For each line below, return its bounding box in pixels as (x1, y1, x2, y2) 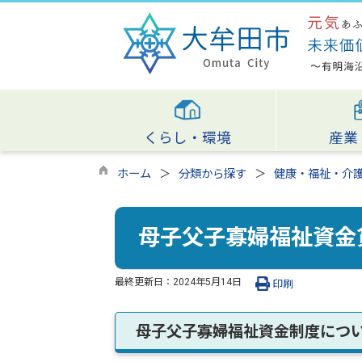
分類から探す (179, 167, 246, 181)
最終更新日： (115, 276, 173, 288)
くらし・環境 (143, 130, 231, 146)
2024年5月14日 (173, 276, 242, 288)
